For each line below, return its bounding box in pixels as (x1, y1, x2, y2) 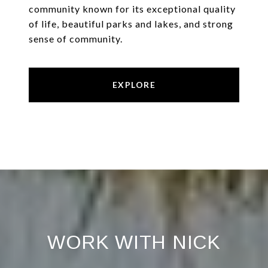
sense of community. (29, 33, 123, 45)
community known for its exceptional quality (29, 3, 236, 15)
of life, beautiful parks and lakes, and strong (29, 18, 233, 30)
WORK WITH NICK (47, 232, 221, 254)
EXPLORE (112, 80, 156, 90)
